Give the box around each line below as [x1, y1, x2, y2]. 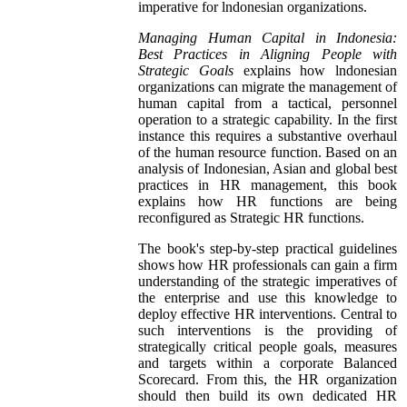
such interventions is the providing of [138, 323, 397, 339]
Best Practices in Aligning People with [138, 46, 397, 63]
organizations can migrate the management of [138, 79, 397, 95]
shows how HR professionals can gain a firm [138, 257, 397, 273]
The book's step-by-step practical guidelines [138, 241, 397, 257]
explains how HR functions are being [138, 194, 397, 210]
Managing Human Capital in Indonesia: [138, 30, 397, 46]
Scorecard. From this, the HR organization [138, 372, 397, 388]
